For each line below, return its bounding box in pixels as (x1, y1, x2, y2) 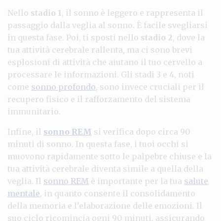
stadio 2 (141, 32, 173, 42)
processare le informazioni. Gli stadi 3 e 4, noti (7, 69, 194, 79)
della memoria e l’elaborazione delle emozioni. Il (7, 200, 202, 211)
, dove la (173, 32, 205, 42)
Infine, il (7, 126, 43, 137)
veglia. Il (7, 176, 43, 186)
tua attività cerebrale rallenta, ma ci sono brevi (7, 44, 192, 55)
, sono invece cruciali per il (96, 81, 204, 92)
